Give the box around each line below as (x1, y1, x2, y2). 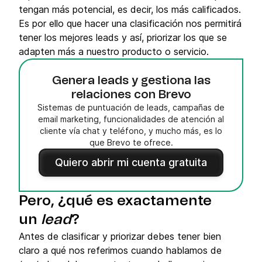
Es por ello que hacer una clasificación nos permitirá (19, 18, 242, 29)
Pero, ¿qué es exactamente (19, 194, 212, 208)
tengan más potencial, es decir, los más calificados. (19, 4, 241, 15)
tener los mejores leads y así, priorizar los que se (19, 32, 227, 43)
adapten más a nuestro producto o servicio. (19, 46, 209, 57)
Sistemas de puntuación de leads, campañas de (37, 102, 225, 112)
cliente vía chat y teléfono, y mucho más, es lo (40, 126, 222, 136)
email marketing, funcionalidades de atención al (38, 114, 224, 124)
